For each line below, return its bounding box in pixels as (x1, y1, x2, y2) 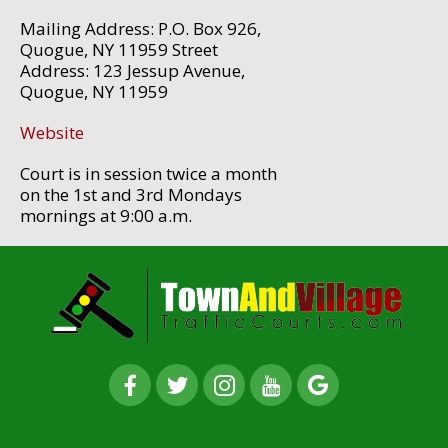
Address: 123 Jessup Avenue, (20, 59, 245, 83)
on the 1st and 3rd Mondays (20, 183, 242, 207)
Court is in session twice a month (20, 162, 277, 186)
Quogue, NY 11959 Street (20, 38, 218, 62)
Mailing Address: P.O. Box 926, (20, 17, 261, 41)
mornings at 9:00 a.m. (20, 204, 192, 228)
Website (20, 121, 84, 145)
